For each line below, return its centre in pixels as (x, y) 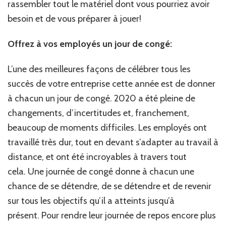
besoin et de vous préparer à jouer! (75, 18)
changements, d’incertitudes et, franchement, (98, 113)
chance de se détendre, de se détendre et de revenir (109, 186)
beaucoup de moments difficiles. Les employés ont (107, 127)
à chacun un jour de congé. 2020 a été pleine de (101, 98)
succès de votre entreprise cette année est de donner (111, 83)
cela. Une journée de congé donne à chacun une (101, 171)
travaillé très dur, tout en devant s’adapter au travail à (113, 142)
